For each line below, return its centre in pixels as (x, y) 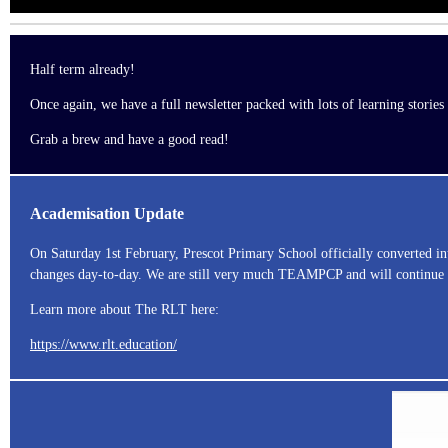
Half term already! (82, 69)
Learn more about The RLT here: (124, 309)
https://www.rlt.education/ (103, 344)
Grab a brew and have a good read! (129, 139)
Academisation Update (107, 214)
